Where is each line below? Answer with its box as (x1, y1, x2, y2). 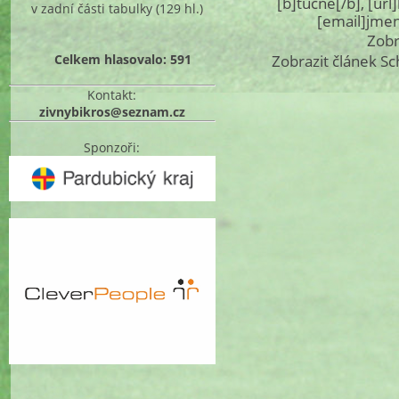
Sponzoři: (84, 138, 141, 156)
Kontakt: (87, 85, 137, 103)
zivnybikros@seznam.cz (38, 102, 185, 120)
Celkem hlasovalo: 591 (54, 50, 192, 68)
